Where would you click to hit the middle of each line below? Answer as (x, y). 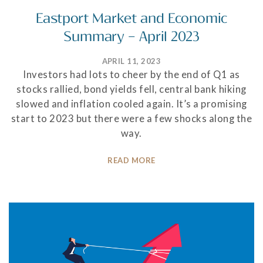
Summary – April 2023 (131, 36)
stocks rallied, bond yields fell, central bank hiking (131, 89)
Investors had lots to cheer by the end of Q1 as (131, 74)
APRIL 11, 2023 (131, 61)
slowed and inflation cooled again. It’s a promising (131, 104)
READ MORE (131, 160)
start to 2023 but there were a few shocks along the (131, 118)
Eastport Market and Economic (131, 18)
